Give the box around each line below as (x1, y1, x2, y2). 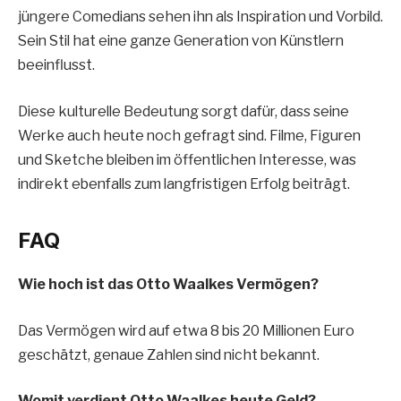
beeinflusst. (18, 56, 95, 74)
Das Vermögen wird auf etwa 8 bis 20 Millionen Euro (18, 321, 354, 339)
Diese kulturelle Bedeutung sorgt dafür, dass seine (18, 102, 349, 120)
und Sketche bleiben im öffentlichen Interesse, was (18, 150, 356, 168)
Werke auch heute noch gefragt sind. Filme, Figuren (18, 126, 361, 144)
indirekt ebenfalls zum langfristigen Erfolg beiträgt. (18, 175, 350, 192)
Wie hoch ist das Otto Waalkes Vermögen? (18, 275, 319, 293)
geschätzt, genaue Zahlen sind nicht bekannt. (18, 346, 320, 363)
